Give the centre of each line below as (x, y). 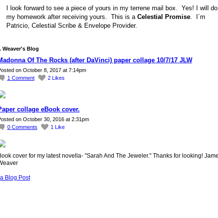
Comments (24, 127)
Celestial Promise (163, 17)
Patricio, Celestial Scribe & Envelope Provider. (72, 26)
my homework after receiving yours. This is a (72, 17)
